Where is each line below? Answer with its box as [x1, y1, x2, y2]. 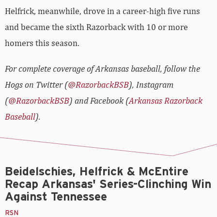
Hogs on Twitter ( [5, 79, 68, 90]
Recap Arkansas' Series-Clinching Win [5, 179, 211, 191]
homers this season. [5, 38, 79, 48]
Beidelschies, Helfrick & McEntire [5, 166, 188, 178]
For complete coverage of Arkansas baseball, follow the [5, 63, 200, 74]
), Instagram [129, 79, 173, 90]
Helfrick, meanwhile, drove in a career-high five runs [5, 6, 200, 16]
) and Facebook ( [69, 95, 129, 106]
